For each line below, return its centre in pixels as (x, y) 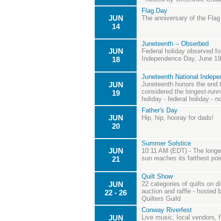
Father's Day (160, 110)
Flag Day (154, 11)
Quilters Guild (161, 199)
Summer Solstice (166, 144)
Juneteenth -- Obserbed (175, 44)
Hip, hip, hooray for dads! (178, 118)
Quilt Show (157, 177)
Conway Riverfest (167, 210)
